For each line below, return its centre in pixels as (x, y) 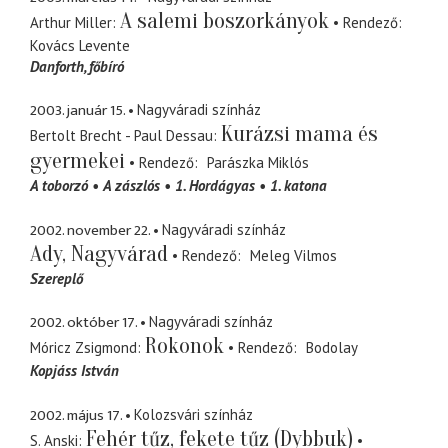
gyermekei (77, 161)
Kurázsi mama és (299, 134)
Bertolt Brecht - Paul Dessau (121, 136)
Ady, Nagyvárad (99, 253)
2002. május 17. (76, 415)
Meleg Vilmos (293, 255)
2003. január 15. (77, 111)
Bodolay (331, 348)
